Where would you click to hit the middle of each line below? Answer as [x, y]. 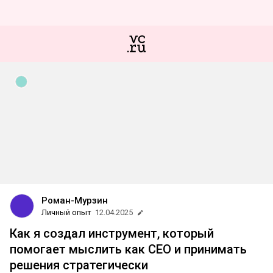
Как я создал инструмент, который [112, 233]
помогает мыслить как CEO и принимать [128, 249]
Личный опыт [66, 212]
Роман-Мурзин [75, 200]
